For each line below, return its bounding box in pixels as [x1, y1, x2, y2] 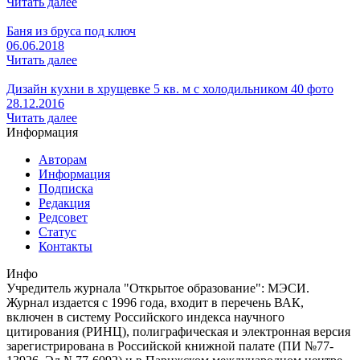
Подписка [39, 182, 93, 196]
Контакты [39, 239, 92, 254]
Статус [39, 225, 76, 239]
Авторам [39, 153, 87, 167]
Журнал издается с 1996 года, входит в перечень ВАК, [6, 296, 304, 310]
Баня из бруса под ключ [6, 24, 136, 39]
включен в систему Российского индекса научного [6, 310, 284, 325]
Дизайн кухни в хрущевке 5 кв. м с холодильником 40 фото [6, 82, 333, 96]
